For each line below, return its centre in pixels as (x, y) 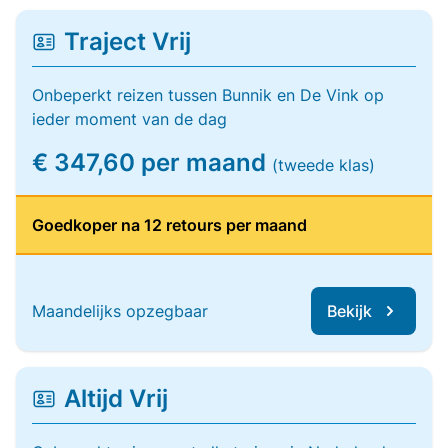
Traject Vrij (127, 41)
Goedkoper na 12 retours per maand (169, 225)
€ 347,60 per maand (152, 162)
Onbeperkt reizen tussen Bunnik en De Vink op (208, 95)
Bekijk (349, 311)
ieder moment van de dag (129, 119)
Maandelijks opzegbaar (120, 311)
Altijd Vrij (116, 398)
